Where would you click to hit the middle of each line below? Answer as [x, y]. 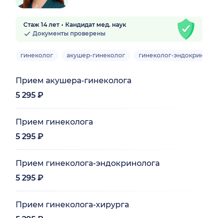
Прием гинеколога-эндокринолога [88, 163]
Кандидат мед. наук [96, 24]
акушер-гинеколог [96, 55]
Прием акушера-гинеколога [73, 80]
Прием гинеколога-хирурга [72, 204]
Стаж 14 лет [41, 24]
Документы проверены [68, 33]
